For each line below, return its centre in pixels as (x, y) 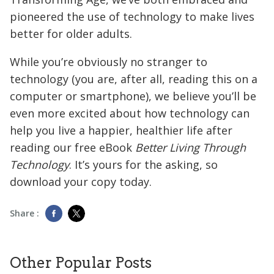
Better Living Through (191, 147)
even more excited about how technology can (130, 113)
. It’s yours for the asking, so (143, 164)
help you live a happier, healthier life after (121, 130)
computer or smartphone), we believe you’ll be (133, 96)
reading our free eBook (72, 147)
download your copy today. (81, 181)
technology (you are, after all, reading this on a (134, 79)
